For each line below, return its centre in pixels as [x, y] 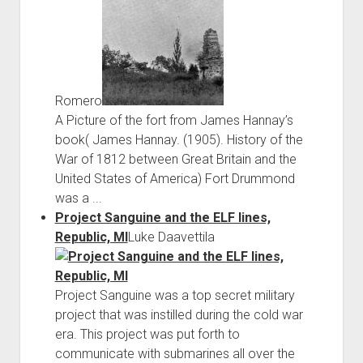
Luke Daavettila [171, 237]
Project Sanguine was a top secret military [175, 295]
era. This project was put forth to [147, 334]
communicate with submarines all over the [175, 353]
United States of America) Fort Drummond [175, 178]
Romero [78, 100]
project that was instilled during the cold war [179, 314]
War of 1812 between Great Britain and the [175, 159]
